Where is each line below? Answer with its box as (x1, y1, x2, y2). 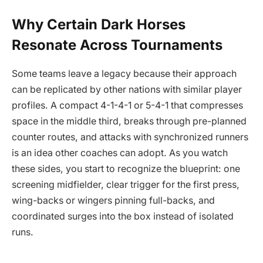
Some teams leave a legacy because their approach (12, 68, 237, 79)
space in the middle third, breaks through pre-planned (12, 115, 247, 127)
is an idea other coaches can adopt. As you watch (12, 147, 228, 159)
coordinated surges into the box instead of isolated (12, 210, 234, 222)
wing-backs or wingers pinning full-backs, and (12, 194, 215, 206)
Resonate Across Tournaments (12, 36, 222, 53)
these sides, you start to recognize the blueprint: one (12, 163, 240, 174)
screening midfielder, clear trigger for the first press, (12, 178, 240, 190)
